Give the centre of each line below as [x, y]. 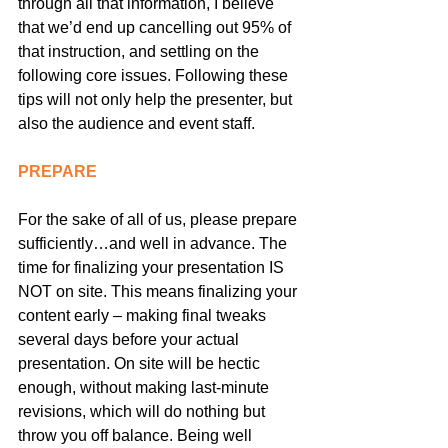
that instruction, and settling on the [140, 51]
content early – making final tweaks [144, 315]
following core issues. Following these [155, 75]
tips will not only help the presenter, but [157, 99]
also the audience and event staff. [136, 123]
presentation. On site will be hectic [141, 363]
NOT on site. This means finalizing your [159, 291]
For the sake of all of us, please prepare [159, 219]
